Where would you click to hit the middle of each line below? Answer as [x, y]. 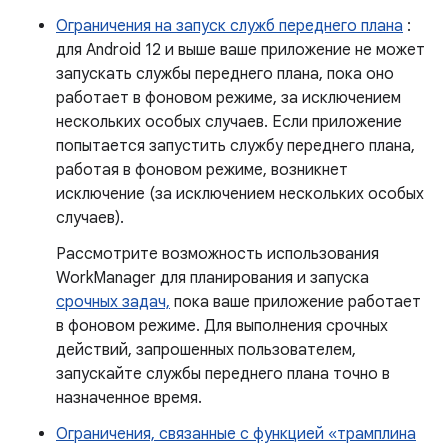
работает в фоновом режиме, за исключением [228, 98]
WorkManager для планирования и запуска [212, 278]
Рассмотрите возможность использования [217, 254]
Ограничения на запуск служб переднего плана [229, 26]
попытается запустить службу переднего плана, [235, 146]
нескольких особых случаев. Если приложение [229, 122]
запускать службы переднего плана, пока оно [225, 74]
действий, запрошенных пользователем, [206, 350]
